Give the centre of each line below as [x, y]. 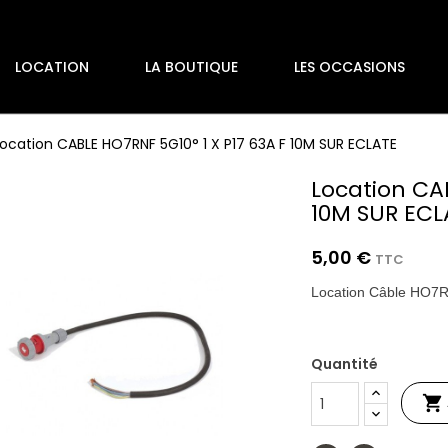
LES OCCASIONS [349, 67]
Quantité [345, 364]
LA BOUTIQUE [191, 67]
